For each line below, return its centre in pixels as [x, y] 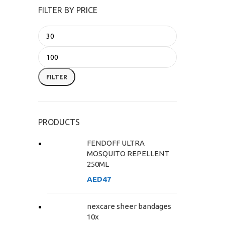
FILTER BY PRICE [68, 10]
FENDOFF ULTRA [116, 143]
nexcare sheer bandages [129, 206]
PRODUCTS [59, 122]
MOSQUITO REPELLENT [128, 153]
